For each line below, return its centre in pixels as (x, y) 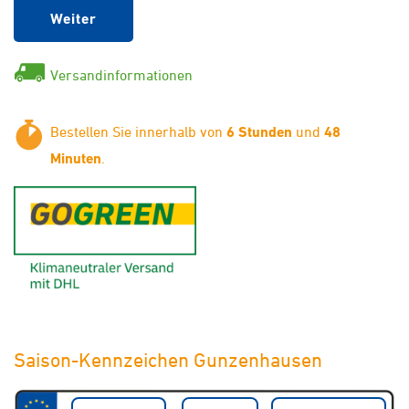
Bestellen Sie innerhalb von (138, 131)
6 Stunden (259, 131)
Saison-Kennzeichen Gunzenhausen (168, 360)
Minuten (76, 158)
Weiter (73, 18)
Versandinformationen (121, 74)
